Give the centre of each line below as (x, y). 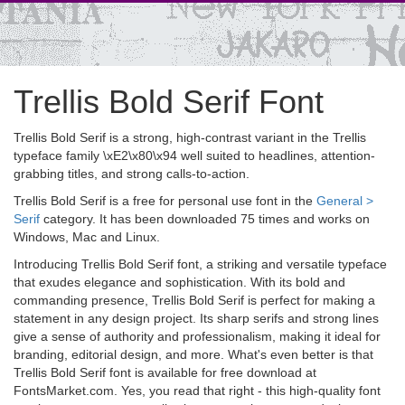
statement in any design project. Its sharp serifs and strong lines (196, 318)
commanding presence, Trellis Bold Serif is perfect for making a (194, 300)
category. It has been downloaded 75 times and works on (205, 219)
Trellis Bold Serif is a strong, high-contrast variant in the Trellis (190, 137)
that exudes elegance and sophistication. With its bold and (179, 282)
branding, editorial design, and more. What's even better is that (193, 354)
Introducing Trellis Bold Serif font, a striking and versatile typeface (200, 264)
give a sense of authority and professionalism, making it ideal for (197, 336)
